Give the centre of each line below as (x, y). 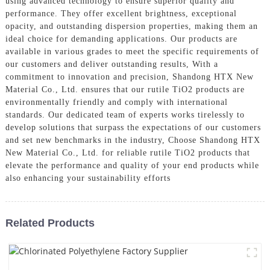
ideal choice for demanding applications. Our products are (121, 39)
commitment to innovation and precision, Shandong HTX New (129, 77)
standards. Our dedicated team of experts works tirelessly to (125, 115)
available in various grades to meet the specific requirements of (132, 51)
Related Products (50, 223)
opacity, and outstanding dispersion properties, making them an (131, 26)
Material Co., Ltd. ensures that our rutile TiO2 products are (125, 89)
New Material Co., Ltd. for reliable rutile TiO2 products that (127, 152)
